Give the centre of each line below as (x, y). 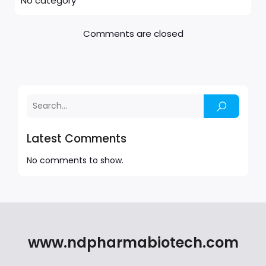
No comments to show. (75, 160)
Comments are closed (133, 33)
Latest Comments (77, 138)
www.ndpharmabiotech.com (133, 242)
